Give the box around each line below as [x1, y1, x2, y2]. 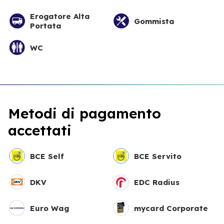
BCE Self [30, 151, 64, 161]
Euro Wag [30, 203, 69, 213]
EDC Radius [134, 177, 179, 187]
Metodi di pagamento [8, 104, 161, 122]
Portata [30, 21, 61, 31]
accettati [8, 121, 71, 139]
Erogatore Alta [30, 11, 90, 21]
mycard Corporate [134, 203, 208, 213]
